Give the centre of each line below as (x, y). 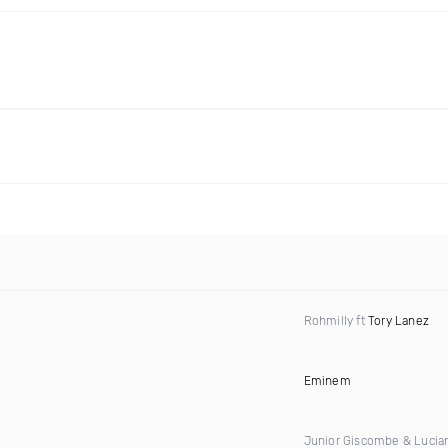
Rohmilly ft (335, 321)
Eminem (327, 381)
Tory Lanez (398, 321)
